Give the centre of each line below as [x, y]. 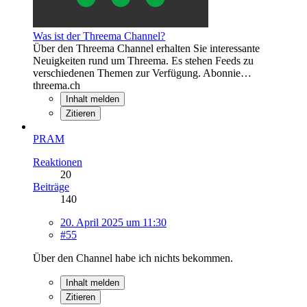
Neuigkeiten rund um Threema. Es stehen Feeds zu [143, 60]
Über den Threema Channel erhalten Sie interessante [146, 48]
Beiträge [51, 186]
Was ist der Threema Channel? [99, 36]
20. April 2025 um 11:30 [113, 222]
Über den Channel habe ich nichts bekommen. [133, 258]
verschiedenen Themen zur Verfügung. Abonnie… [142, 73]
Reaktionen [58, 162]
